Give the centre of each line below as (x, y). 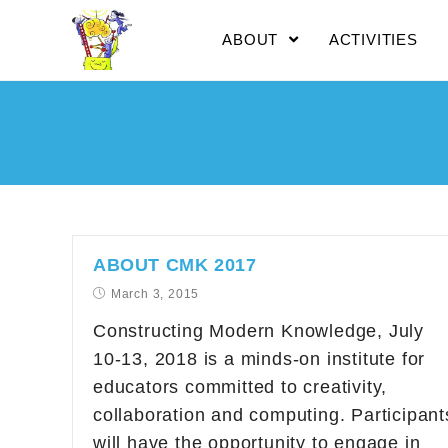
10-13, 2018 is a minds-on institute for (259, 359)
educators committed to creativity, (240, 387)
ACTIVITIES (373, 39)
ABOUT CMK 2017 (175, 265)
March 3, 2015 (155, 294)
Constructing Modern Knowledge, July (258, 331)
